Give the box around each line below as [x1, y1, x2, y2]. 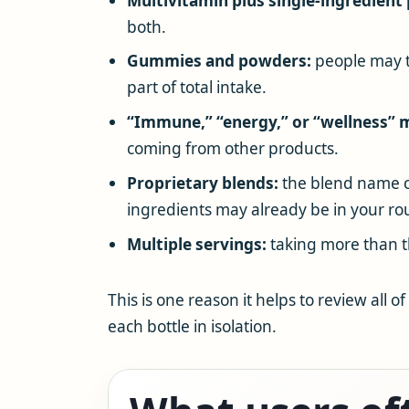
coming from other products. [126, 138, 339, 160]
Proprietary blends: [126, 172, 278, 194]
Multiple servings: [126, 233, 267, 255]
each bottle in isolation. [108, 315, 277, 337]
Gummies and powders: [126, 50, 311, 72]
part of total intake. [126, 77, 267, 99]
